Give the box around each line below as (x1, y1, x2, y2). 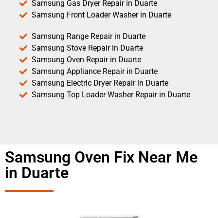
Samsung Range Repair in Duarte (32, 31, 145, 41)
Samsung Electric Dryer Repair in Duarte (32, 78, 168, 88)
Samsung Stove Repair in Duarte (32, 43, 143, 53)
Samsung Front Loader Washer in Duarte (32, 10, 171, 19)
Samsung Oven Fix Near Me (5, 147, 198, 166)
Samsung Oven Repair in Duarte (32, 54, 141, 64)
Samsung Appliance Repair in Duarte (32, 66, 158, 76)
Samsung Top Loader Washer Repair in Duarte (32, 90, 190, 99)
